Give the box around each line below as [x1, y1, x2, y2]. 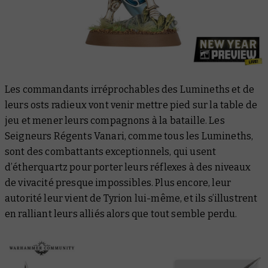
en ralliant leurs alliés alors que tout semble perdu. [5, 208, 237, 220]
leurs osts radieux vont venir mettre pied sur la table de [5, 99, 258, 111]
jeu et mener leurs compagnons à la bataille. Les [5, 114, 225, 126]
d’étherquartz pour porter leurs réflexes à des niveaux [5, 161, 251, 173]
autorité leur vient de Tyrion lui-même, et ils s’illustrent [5, 192, 258, 204]
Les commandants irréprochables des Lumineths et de [5, 83, 255, 95]
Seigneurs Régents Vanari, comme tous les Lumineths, [5, 130, 254, 142]
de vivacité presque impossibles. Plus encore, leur [5, 176, 232, 188]
